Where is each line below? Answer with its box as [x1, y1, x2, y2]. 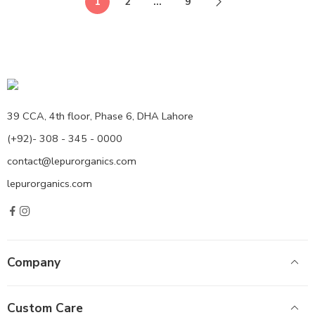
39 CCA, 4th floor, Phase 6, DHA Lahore [7, 109, 193, 124]
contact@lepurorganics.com [7, 154, 136, 169]
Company [7, 254, 60, 271]
